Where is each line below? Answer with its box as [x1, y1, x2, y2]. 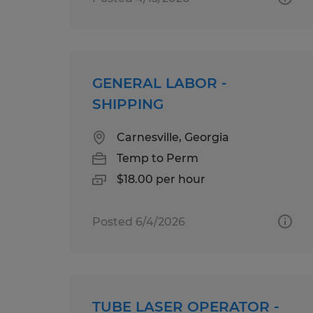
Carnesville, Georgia [117, 130, 229, 144]
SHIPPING [92, 95, 163, 112]
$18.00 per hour [117, 172, 205, 186]
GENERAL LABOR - [92, 74, 227, 92]
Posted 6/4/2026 [92, 214, 185, 228]
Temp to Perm [117, 151, 198, 165]
